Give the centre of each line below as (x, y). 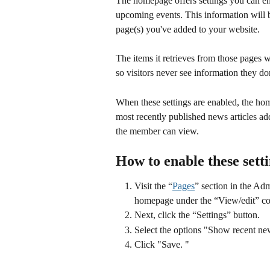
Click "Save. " (163, 245)
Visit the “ (153, 186)
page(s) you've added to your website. (189, 29)
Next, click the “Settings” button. (197, 215)
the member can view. (157, 131)
